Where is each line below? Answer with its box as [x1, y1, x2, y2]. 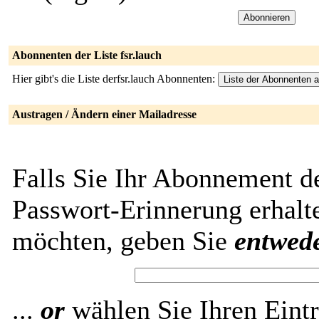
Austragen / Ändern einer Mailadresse [12, 108, 197, 120]
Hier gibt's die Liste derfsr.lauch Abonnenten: [12, 73, 218, 85]
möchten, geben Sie [12, 226, 234, 256]
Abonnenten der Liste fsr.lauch [12, 49, 162, 61]
